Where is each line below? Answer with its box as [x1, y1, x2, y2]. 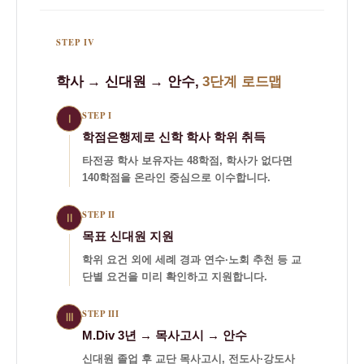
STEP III [82, 307, 119, 320]
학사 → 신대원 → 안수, [56, 74, 203, 89]
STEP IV [56, 36, 96, 49]
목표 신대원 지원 [82, 230, 174, 243]
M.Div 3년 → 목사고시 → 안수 [82, 329, 247, 342]
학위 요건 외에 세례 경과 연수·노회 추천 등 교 [82, 254, 301, 266]
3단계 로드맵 [202, 74, 283, 89]
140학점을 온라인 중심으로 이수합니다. [82, 172, 271, 184]
